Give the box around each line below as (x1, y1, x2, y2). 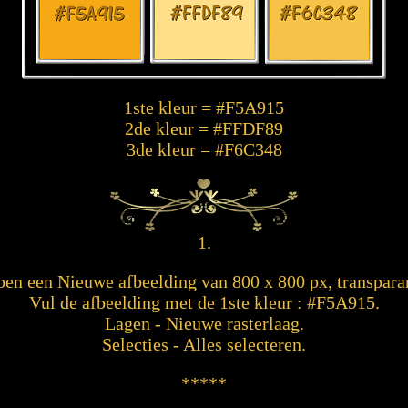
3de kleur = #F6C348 (126, 139, 282, 159)
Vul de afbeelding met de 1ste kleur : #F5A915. (28, 292, 380, 312)
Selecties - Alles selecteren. (102, 334, 306, 354)
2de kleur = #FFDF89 (125, 118, 283, 138)
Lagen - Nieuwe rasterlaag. (104, 313, 304, 333)
